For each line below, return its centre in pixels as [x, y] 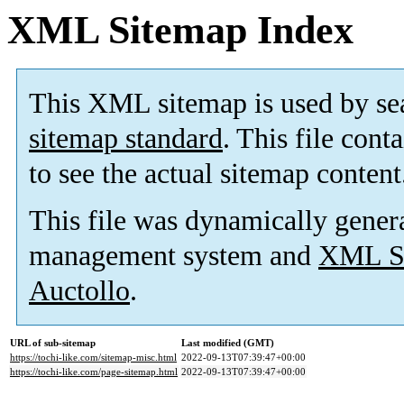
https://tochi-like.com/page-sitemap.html [94, 372]
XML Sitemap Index [180, 30]
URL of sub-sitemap [53, 343]
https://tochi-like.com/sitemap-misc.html [93, 358]
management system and [174, 256]
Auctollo [79, 291]
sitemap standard [126, 139]
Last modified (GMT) [228, 343]
